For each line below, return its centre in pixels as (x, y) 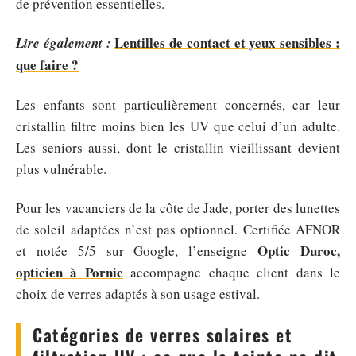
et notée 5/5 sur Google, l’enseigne (137, 251)
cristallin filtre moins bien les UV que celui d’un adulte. (178, 126)
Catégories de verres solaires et (163, 335)
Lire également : (64, 43)
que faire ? (47, 65)
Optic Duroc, (299, 251)
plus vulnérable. (61, 168)
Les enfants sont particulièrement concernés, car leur (178, 104)
